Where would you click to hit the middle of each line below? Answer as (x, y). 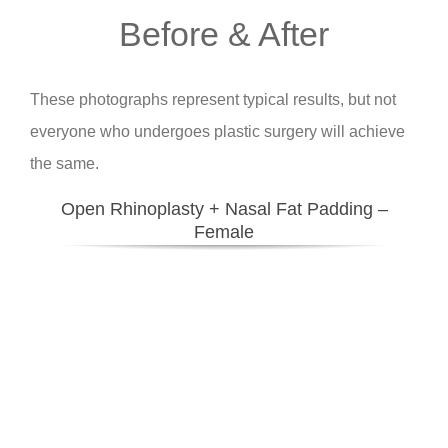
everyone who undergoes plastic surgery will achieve (217, 131)
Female (224, 231)
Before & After (224, 33)
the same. (64, 163)
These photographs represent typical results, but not (213, 99)
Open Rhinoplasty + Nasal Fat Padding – (224, 208)
